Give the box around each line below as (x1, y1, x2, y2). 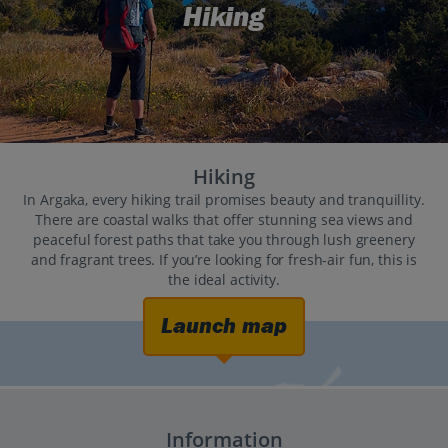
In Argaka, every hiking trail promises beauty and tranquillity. (23, 190, 425, 210)
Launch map (161, 313, 287, 340)
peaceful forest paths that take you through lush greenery (33, 230, 415, 250)
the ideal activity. (168, 270, 280, 290)
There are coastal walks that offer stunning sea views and (34, 210, 414, 230)
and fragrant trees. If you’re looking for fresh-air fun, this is (30, 250, 418, 270)
